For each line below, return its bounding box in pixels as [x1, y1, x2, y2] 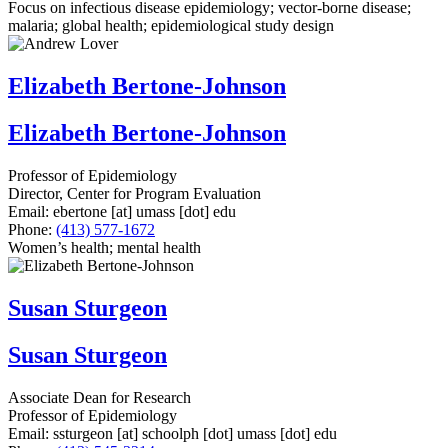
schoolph [142, 424, 199, 442]
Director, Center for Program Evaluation [8, 184, 261, 202]
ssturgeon [53, 424, 113, 442]
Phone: [8, 220, 52, 238]
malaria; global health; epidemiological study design [8, 17, 334, 35]
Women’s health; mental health [8, 238, 201, 256]
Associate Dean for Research [8, 388, 191, 406]
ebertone [53, 202, 107, 220]
